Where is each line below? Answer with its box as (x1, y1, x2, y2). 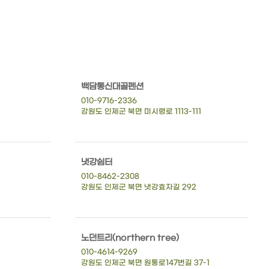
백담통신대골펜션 (80, 81, 144, 92)
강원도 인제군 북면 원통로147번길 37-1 (80, 258, 210, 267)
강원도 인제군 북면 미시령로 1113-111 (80, 107, 201, 116)
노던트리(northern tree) (80, 232, 179, 243)
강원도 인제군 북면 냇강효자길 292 (80, 183, 196, 192)
